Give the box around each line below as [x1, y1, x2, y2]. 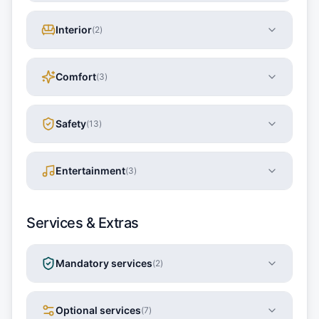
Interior [56, 23, 92, 36]
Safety [56, 117, 86, 130]
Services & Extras [26, 214, 139, 231]
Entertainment [56, 164, 125, 177]
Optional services [56, 303, 141, 316]
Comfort [56, 70, 96, 83]
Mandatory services [56, 256, 152, 269]
